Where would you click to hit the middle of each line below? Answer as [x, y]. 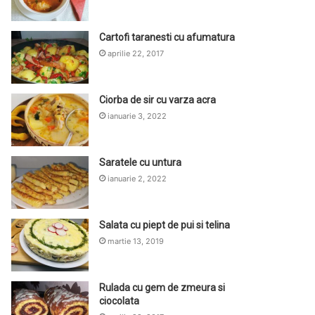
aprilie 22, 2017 [136, 53]
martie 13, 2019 [136, 241]
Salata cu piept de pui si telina [165, 225]
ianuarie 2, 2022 [137, 178]
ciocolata [120, 301]
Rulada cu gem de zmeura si [162, 287]
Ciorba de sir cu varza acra [158, 99]
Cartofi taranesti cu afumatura [167, 37]
